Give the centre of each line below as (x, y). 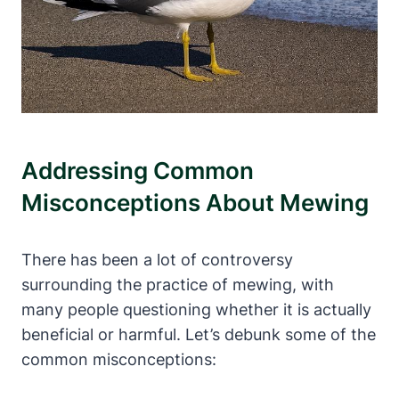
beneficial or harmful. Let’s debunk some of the (199, 334)
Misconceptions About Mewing (195, 202)
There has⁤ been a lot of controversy (157, 259)
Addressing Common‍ (138, 170)
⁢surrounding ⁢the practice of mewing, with (178, 284)
